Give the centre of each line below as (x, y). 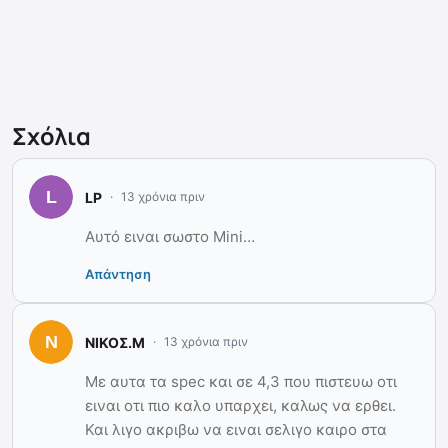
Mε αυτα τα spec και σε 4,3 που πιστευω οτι (241, 382)
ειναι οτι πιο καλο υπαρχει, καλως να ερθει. (240, 406)
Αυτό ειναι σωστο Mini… (170, 237)
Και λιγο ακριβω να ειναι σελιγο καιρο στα (236, 430)
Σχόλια (51, 136)
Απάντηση (118, 274)
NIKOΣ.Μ (115, 342)
